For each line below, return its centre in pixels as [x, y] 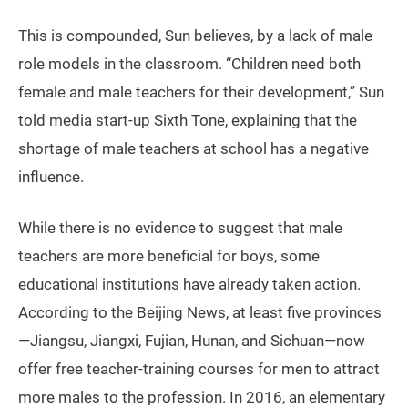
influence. [51, 177]
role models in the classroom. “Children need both [189, 64]
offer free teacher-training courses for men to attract [199, 369]
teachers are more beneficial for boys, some [169, 256]
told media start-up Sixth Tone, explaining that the [188, 121]
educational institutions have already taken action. [189, 285]
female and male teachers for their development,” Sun [201, 92]
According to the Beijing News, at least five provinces [200, 313]
